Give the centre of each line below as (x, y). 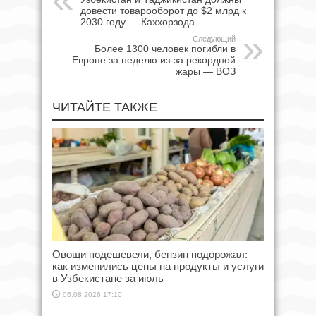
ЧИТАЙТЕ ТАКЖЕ (105, 107)
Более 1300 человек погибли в (165, 48)
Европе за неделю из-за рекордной (154, 60)
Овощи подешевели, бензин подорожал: (150, 254)
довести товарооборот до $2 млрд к (163, 10)
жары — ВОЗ (206, 71)
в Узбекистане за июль (108, 278)
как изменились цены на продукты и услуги (158, 266)
